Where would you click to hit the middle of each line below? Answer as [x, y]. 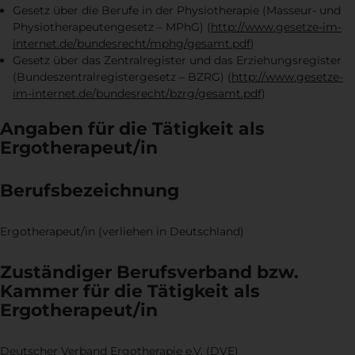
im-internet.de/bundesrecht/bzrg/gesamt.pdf [137, 94]
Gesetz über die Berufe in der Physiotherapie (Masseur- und [177, 11]
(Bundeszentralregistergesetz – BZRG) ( [122, 77]
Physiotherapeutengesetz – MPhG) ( [112, 27]
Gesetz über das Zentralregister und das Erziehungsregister [177, 61]
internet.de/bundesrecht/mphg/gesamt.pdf [132, 44]
